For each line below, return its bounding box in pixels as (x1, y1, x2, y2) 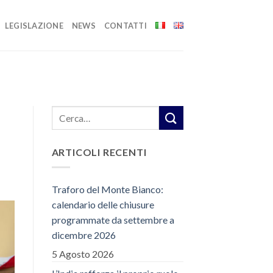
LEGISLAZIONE (4, 20, 63, 30)
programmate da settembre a (51, 213, 174, 225)
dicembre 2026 (51, 229, 116, 241)
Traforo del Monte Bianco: (51, 183, 163, 195)
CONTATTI (104, 20, 147, 30)
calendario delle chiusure (51, 198, 154, 210)
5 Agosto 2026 (51, 247, 114, 260)
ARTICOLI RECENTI (51, 146, 147, 158)
